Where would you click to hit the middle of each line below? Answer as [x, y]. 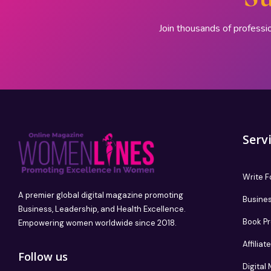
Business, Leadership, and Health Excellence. [102, 209]
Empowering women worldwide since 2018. [97, 223]
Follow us [43, 257]
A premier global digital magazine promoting [101, 195]
